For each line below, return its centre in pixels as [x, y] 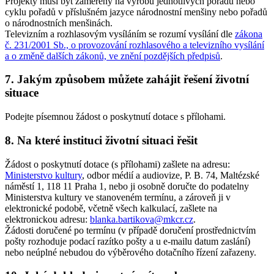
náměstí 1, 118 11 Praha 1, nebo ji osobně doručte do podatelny [127, 186]
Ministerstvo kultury [43, 175]
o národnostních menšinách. [59, 23]
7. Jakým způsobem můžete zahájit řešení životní [127, 80]
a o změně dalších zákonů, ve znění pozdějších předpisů [113, 56]
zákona [249, 34]
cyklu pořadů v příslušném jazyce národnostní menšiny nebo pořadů [136, 12]
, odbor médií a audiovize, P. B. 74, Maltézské [171, 175]
